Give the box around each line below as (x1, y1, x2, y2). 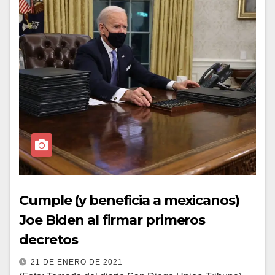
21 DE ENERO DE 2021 (31, 258, 123, 266)
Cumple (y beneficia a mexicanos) (19, 192, 239, 209)
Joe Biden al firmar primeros (19, 212, 206, 228)
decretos (19, 231, 79, 248)
